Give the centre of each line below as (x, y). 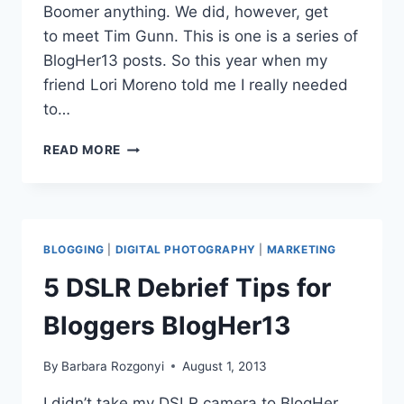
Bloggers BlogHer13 (167, 326)
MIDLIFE (147, 146)
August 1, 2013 (225, 366)
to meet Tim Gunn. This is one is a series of (201, 37)
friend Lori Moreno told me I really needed (196, 85)
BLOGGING (74, 250)
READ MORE (83, 150)
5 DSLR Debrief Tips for (187, 288)
